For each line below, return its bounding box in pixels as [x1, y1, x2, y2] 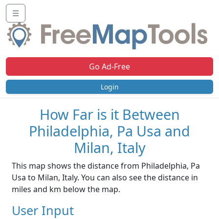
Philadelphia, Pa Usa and [29, 121, 190, 141]
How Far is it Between [39, 105, 180, 124]
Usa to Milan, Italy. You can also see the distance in [12, 172, 198, 183]
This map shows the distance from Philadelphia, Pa [12, 160, 200, 172]
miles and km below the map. [12, 184, 120, 195]
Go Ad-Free [89, 61, 130, 72]
